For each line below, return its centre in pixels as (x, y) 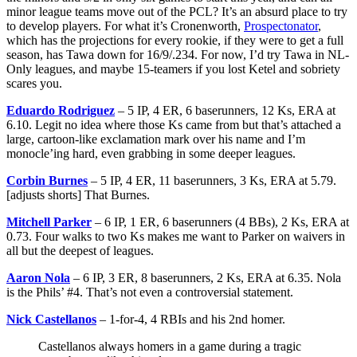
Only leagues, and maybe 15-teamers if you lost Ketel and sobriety (173, 69)
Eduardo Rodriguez (61, 110)
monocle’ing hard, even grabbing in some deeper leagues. (151, 153)
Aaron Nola (38, 277)
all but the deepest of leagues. (80, 250)
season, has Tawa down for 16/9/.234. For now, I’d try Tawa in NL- (178, 54)
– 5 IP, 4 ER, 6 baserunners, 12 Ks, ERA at (225, 110)
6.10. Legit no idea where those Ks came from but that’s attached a (174, 124)
